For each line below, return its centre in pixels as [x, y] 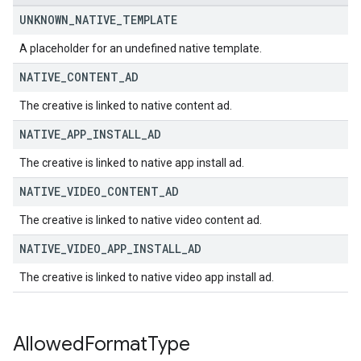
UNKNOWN [44, 20]
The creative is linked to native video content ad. [141, 220]
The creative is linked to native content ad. [126, 106]
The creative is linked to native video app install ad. [147, 277]
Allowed [49, 344]
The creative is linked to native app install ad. [132, 163]
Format [116, 344]
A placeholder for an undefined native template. [141, 48]
